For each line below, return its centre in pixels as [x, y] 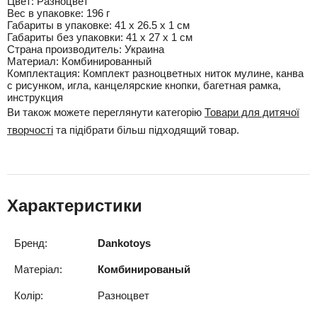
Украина [143, 49]
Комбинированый [144, 269]
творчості [30, 130]
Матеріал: [38, 269]
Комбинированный [105, 61]
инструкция [35, 97]
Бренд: [31, 243]
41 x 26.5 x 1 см [151, 25]
